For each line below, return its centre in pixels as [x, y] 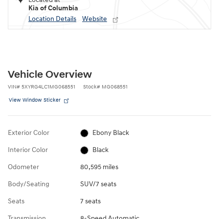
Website [95, 19]
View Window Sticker [35, 100]
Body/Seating [29, 184]
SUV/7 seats [98, 184]
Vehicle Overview [50, 75]
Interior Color [28, 150]
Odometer [23, 167]
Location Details [52, 19]
